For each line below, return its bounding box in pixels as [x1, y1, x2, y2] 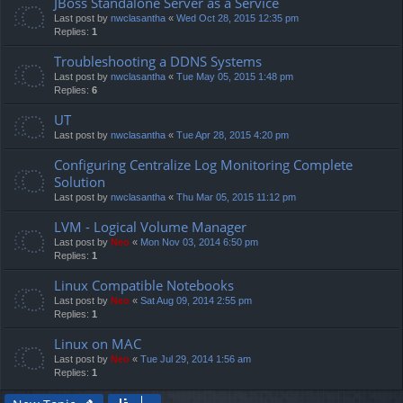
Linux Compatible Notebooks [54, 275, 234, 294]
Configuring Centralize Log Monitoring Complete [54, 155, 353, 174]
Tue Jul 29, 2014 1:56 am [140, 353, 251, 364]
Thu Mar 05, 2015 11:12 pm [176, 191, 296, 202]
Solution [54, 172, 105, 191]
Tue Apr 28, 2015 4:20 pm [176, 129, 289, 140]
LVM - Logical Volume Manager [54, 217, 246, 236]
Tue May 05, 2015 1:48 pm [176, 70, 293, 82]
